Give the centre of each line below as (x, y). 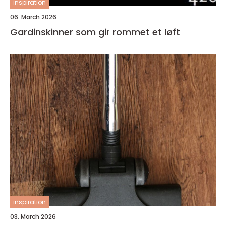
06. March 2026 (33, 17)
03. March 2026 (33, 216)
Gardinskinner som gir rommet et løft (95, 32)
